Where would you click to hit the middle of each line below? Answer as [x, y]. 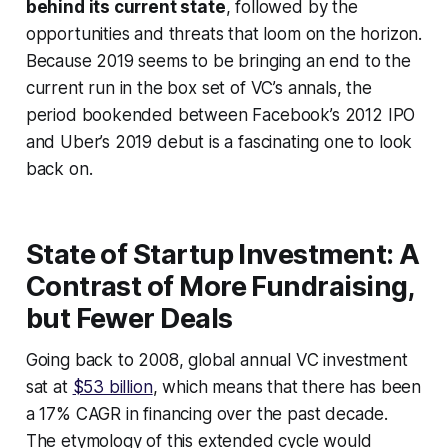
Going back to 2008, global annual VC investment [216, 360]
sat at [49, 387]
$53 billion [112, 387]
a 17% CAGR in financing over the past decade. [207, 414]
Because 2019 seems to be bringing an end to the [218, 61]
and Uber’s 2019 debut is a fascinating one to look [219, 142]
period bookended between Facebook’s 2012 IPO [220, 115]
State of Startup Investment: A [222, 255]
